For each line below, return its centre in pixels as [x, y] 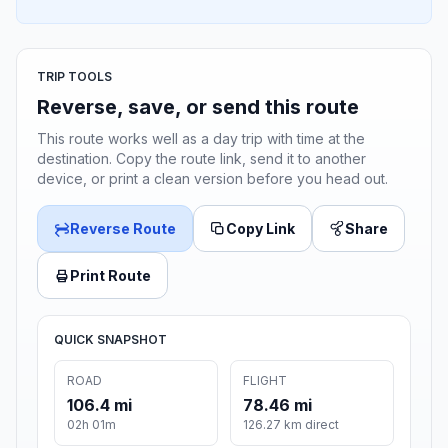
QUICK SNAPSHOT [110, 340]
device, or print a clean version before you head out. [212, 179]
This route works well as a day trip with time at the [201, 139]
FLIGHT [265, 381]
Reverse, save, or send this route [198, 107]
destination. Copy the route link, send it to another [201, 159]
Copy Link [260, 229]
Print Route [110, 276]
